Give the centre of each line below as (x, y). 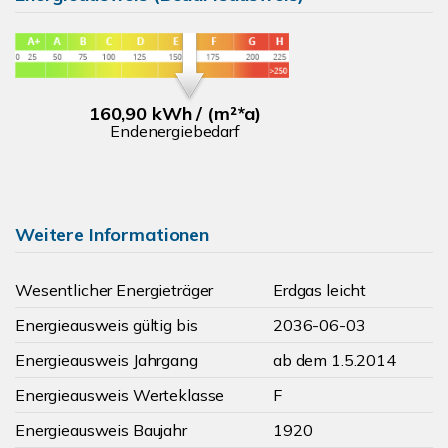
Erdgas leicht (320, 290)
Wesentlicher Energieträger (114, 290)
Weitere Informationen (112, 234)
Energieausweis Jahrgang (106, 360)
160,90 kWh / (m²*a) (175, 113)
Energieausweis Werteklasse (120, 395)
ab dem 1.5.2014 (334, 360)
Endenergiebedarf (175, 130)
